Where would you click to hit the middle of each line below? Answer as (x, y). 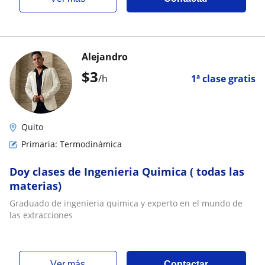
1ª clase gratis (223, 79)
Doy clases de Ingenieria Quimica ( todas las (127, 172)
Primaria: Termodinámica (72, 144)
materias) (35, 186)
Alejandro (105, 57)
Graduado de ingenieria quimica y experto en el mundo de (126, 203)
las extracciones (41, 215)
